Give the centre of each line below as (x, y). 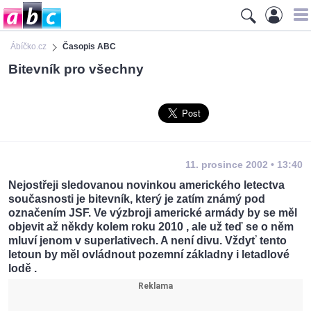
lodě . (23, 269)
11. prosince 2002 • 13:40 (244, 165)
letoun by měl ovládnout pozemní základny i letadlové (149, 255)
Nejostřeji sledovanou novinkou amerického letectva (146, 185)
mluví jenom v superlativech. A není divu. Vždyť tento (148, 241)
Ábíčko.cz (28, 47)
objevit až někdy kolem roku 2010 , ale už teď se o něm (151, 227)
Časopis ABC (89, 47)
